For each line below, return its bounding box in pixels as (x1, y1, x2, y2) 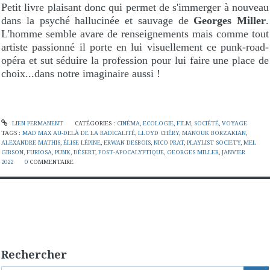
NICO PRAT (154, 139, 184, 147)
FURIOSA (27, 148, 52, 157)
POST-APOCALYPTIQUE (98, 148, 164, 157)
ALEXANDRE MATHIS (1, 139, 60, 147)
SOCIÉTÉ (193, 119, 219, 128)
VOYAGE (221, 119, 247, 128)
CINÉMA (116, 119, 140, 128)
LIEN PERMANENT (10, 119, 63, 128)
